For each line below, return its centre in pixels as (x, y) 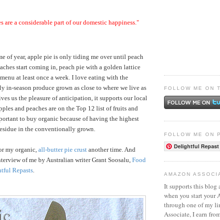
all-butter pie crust (63, 150)
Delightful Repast (196, 146)
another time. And (111, 150)
